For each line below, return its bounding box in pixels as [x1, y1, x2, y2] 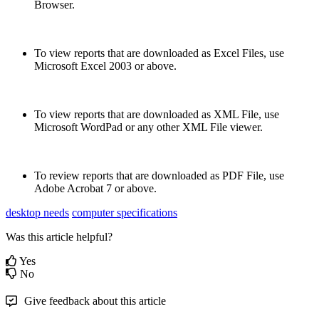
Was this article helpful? [6, 230, 113, 243]
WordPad [80, 120, 122, 133]
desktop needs [6, 206, 69, 219]
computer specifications [72, 206, 177, 219]
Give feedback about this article [24, 294, 166, 307]
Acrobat [67, 182, 103, 194]
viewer [230, 120, 260, 133]
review [49, 169, 80, 182]
